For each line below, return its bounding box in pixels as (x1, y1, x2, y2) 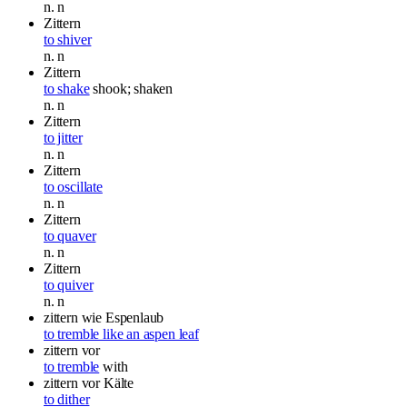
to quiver (44, 276, 94, 293)
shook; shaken (93, 80, 174, 96)
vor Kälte (81, 374, 134, 391)
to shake (44, 80, 90, 96)
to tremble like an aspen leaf (44, 325, 199, 342)
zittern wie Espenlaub (44, 309, 164, 325)
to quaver (44, 227, 96, 243)
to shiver (44, 31, 92, 47)
